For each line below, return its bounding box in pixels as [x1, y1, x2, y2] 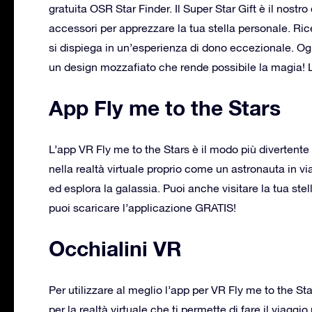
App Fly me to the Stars [49, 95, 281, 120]
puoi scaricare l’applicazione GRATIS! [49, 201, 236, 214]
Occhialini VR [49, 235, 182, 261]
